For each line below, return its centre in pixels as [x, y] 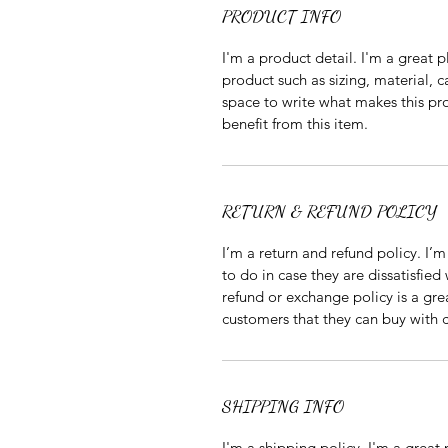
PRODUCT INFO [281, 16]
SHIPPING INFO [283, 406]
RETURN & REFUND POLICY [329, 211]
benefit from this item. [295, 123]
